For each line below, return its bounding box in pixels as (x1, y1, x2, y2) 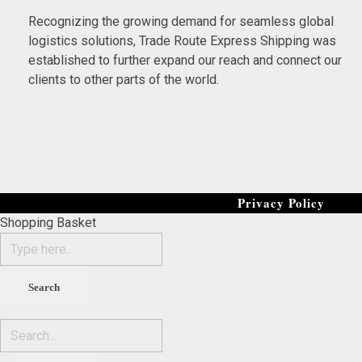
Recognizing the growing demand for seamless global (28, 14, 334, 29)
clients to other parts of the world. (28, 72, 219, 87)
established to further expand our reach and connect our (28, 53, 342, 68)
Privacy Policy (237, 193, 325, 212)
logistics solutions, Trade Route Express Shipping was (28, 33, 336, 48)
